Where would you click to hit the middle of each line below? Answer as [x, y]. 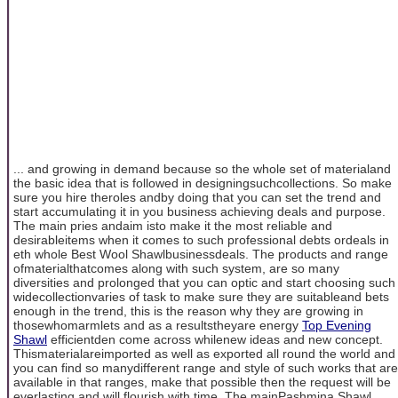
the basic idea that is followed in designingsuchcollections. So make [203, 183]
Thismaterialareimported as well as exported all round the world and [204, 354]
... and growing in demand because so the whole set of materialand [202, 169]
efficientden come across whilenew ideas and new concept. [215, 340]
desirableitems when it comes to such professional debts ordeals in [201, 240]
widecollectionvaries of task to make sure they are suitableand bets [201, 297]
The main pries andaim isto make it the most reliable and [173, 226]
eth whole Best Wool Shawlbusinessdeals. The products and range [201, 255]
